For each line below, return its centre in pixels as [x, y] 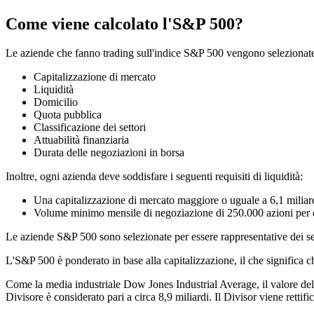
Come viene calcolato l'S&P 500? [124, 23]
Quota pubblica [68, 115]
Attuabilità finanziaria [81, 140]
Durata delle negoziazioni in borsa [109, 153]
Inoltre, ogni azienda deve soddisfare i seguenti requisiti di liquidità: [154, 177]
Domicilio [56, 102]
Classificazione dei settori [90, 128]
